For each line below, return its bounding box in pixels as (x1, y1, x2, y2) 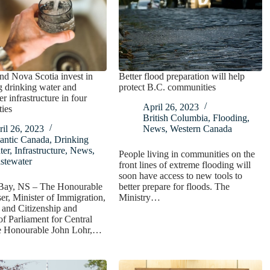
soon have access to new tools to (119, 170, 243, 181)
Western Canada (170, 123, 233, 134)
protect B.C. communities (119, 81, 216, 92)
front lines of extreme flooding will (119, 159, 251, 170)
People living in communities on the (119, 148, 256, 159)
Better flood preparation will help (119, 71, 245, 81)
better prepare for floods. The (119, 181, 230, 192)
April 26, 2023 (143, 101, 199, 112)
